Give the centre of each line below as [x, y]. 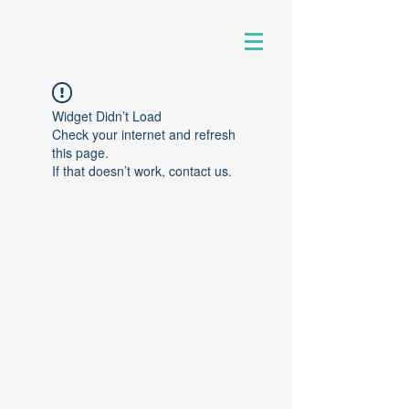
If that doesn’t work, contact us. [142, 171]
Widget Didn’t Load [107, 116]
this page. [80, 152]
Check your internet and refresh [144, 134]
